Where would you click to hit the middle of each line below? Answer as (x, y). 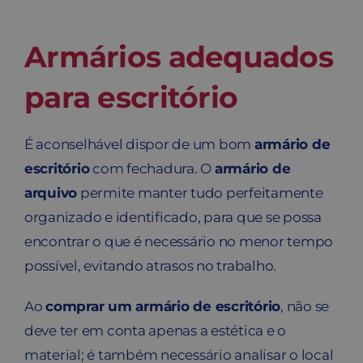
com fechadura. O (152, 168)
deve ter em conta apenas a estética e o (155, 330)
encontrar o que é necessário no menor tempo (179, 241)
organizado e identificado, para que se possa (173, 217)
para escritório (131, 97)
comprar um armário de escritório (163, 306)
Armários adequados (179, 56)
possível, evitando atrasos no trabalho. (150, 265)
